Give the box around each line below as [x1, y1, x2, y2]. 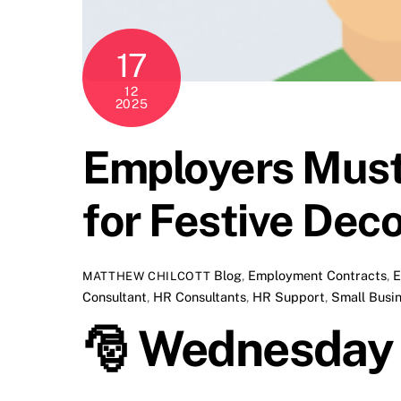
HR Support [252, 288, 325, 304]
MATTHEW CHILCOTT [82, 269, 211, 283]
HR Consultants [153, 288, 246, 304]
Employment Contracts [248, 267, 388, 283]
